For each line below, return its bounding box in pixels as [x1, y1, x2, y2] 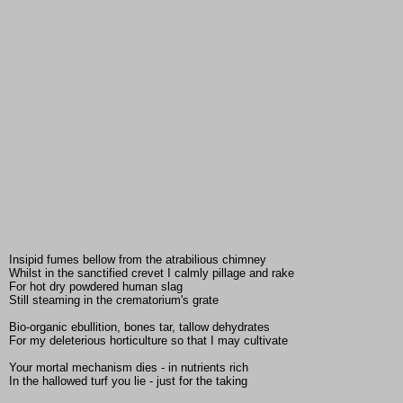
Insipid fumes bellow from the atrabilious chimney [9, 253, 266, 267]
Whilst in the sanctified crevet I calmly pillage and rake [9, 266, 294, 281]
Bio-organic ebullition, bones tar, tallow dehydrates [9, 320, 270, 335]
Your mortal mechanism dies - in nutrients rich [9, 361, 248, 375]
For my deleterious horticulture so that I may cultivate [9, 334, 288, 348]
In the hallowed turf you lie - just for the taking [9, 374, 247, 389]
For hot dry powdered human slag [9, 280, 183, 294]
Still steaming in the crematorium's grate [9, 293, 219, 308]
